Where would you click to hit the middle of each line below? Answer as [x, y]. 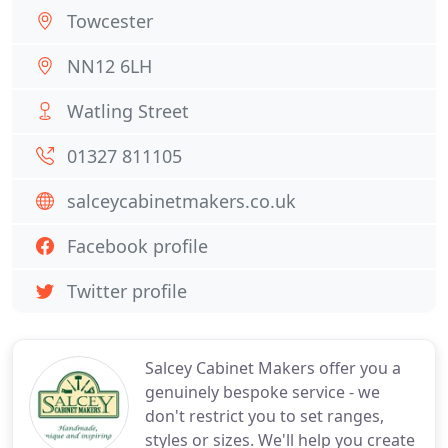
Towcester [110, 21]
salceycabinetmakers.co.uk [181, 201]
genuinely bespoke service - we [262, 392]
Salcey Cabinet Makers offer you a [273, 368]
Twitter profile [127, 291]
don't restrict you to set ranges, [264, 416]
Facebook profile [137, 246]
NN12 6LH [109, 66]
